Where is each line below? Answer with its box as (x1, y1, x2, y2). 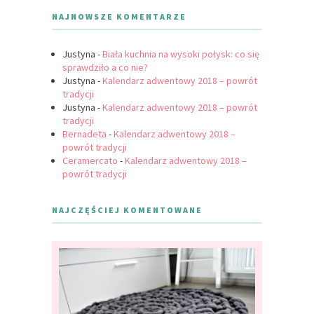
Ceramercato (62, 154, 118, 168)
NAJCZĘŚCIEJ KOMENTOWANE (52, 205, 203, 216)
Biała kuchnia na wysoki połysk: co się (102, 48, 259, 61)
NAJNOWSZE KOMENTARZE (52, 11, 186, 22)
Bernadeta (62, 128, 107, 141)
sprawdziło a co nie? (62, 61, 148, 74)
